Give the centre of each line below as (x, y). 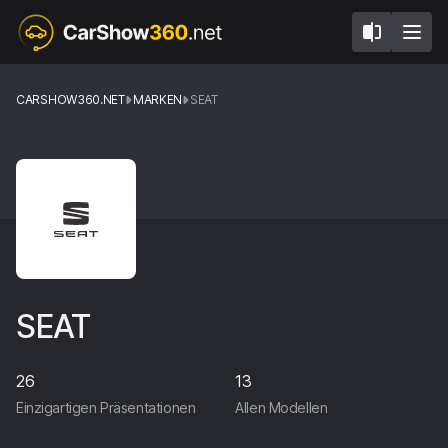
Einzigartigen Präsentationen (106, 407)
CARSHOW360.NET (70, 99)
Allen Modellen (281, 407)
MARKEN (157, 99)
